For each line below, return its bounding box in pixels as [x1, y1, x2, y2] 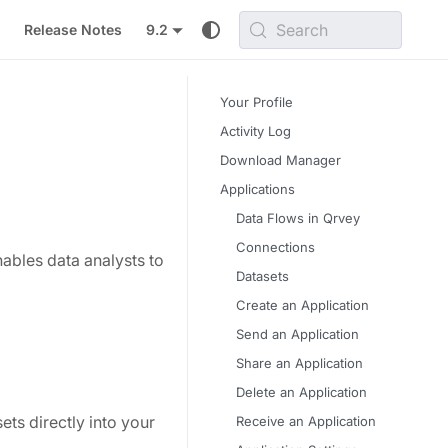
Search [276, 19, 329, 40]
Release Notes [23, 20, 122, 38]
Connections [236, 239, 315, 255]
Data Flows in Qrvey [236, 210, 360, 226]
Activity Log [220, 123, 291, 139]
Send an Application [236, 326, 359, 342]
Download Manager [220, 152, 341, 168]
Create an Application [236, 297, 369, 313]
